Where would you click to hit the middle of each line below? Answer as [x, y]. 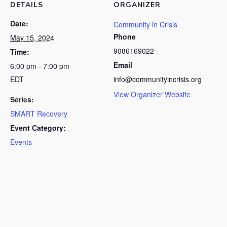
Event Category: [38, 128]
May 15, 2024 [32, 37]
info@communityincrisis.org [158, 79]
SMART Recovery [39, 113]
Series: [22, 99]
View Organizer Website [152, 94]
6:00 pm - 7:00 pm [40, 66]
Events [21, 142]
